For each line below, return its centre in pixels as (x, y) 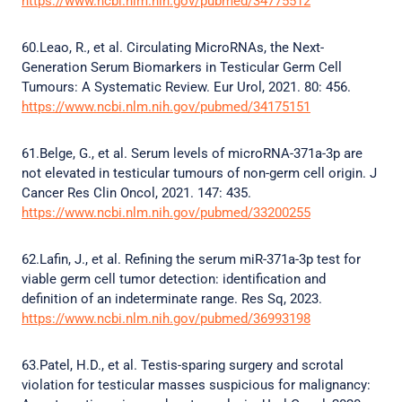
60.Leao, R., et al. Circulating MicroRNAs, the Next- (173, 48)
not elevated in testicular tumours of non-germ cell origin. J (199, 173)
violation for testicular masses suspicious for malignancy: (196, 385)
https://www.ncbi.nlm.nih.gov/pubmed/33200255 (166, 213)
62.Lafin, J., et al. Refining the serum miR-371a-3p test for (191, 259)
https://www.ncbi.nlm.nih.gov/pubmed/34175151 (166, 107)
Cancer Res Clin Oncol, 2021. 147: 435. (138, 193)
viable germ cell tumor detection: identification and (174, 279)
